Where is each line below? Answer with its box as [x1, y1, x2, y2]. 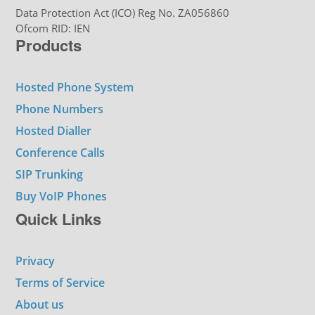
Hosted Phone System [15, 79, 134, 95]
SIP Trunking [15, 166, 84, 182]
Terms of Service [15, 274, 105, 290]
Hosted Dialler [15, 122, 92, 139]
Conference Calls [15, 144, 105, 160]
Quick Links [15, 207, 102, 230]
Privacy [15, 252, 56, 269]
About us [15, 296, 65, 312]
